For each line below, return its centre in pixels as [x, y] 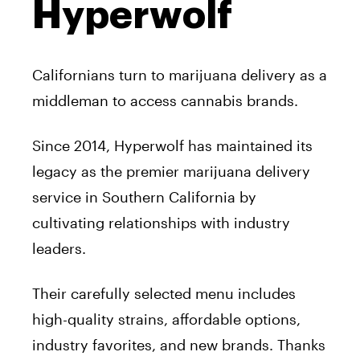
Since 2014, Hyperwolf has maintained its [172, 146]
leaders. [61, 249]
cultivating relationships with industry [161, 223]
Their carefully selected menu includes [164, 294]
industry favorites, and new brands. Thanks [179, 345]
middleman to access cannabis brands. [167, 101]
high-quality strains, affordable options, [166, 319]
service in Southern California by [144, 197]
